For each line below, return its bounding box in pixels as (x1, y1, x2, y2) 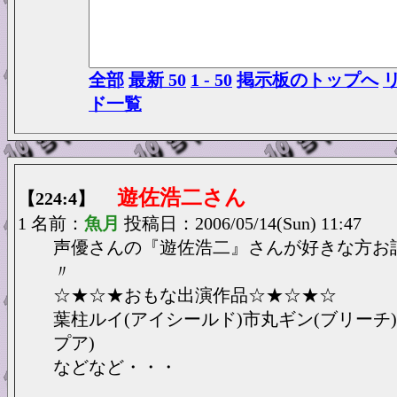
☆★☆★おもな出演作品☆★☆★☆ (53, 285, 337, 305)
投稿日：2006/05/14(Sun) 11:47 (124, 214, 362, 233)
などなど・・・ (53, 357, 177, 377)
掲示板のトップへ (237, 70, 378, 90)
